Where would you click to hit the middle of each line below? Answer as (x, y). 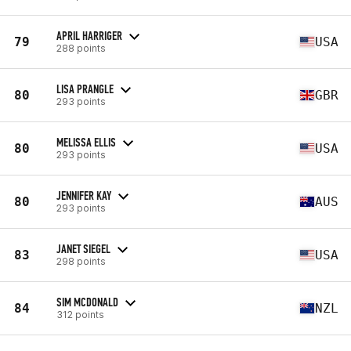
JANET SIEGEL (83, 248)
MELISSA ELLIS (86, 142)
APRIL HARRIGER (89, 35)
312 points (80, 314)
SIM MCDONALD (87, 302)
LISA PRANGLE (85, 89)
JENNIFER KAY (84, 195)
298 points (81, 261)
